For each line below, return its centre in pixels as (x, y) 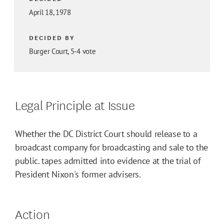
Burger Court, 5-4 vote (62, 51)
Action (32, 213)
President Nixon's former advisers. (78, 174)
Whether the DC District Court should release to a (106, 134)
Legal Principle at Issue (75, 104)
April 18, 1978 (50, 12)
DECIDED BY (52, 37)
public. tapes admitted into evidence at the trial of (108, 161)
